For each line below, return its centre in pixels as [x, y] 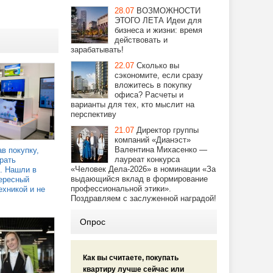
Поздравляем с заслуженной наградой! [144, 198]
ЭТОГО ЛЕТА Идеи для [158, 20]
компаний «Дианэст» [153, 140]
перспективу [94, 114]
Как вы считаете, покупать [131, 258]
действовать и [141, 40]
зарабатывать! [97, 50]
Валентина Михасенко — [161, 150]
